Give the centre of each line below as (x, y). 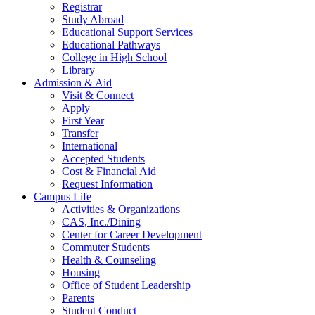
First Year (83, 121)
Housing (81, 273)
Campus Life (63, 197)
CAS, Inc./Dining (101, 222)
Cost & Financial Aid (109, 172)
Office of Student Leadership (126, 285)
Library (78, 70)
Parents (78, 298)
